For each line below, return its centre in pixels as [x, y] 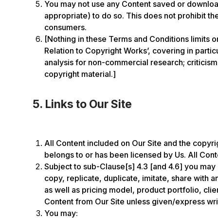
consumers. [66, 27]
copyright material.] [80, 74]
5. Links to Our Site [82, 104]
